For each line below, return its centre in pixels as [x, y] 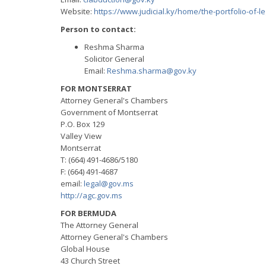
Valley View [81, 136]
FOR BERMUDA [88, 213]
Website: [77, 11]
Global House [85, 249]
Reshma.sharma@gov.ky [152, 71]
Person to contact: [98, 29]
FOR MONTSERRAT [96, 88]
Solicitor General [114, 59]
